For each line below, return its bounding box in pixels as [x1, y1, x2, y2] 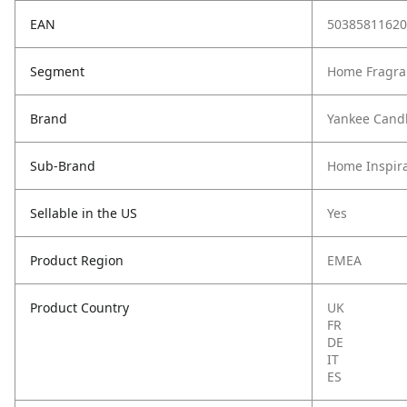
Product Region [30, 252, 124, 269]
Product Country [30, 299, 129, 316]
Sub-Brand [30, 157, 95, 174]
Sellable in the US [30, 204, 137, 222]
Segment [30, 63, 84, 80]
